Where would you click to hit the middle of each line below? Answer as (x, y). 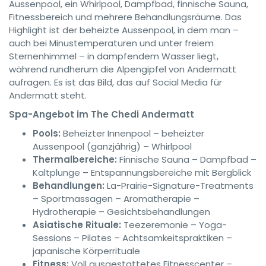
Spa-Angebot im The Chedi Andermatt (102, 114)
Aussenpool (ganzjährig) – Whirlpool (112, 146)
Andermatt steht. (48, 95)
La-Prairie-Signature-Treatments (179, 186)
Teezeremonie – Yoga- (174, 225)
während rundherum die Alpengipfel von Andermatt (123, 69)
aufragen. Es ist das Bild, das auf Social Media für (115, 82)
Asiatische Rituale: (77, 225)
